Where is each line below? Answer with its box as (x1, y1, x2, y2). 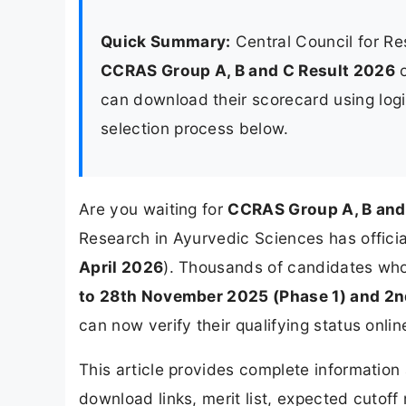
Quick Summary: (101, 31, 231, 51)
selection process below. (101, 118, 289, 138)
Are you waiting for (79, 199, 228, 219)
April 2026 (79, 257, 164, 277)
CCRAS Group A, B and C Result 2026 (101, 60, 395, 80)
